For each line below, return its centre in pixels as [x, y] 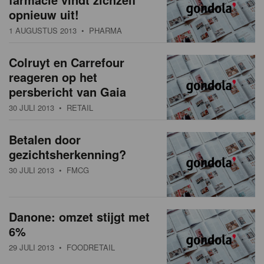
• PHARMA [99, 31]
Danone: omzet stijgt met [79, 217]
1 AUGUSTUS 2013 [43, 31]
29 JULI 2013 [32, 247]
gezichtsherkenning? [67, 154]
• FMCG [72, 170]
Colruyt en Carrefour [67, 62]
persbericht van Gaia [67, 92]
